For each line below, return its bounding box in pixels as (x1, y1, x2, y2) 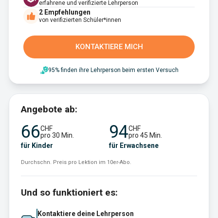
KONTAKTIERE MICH (75, 42, 143, 51)
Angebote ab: (21, 104, 77, 115)
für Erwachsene (109, 142, 159, 149)
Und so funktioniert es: (21, 187, 118, 198)
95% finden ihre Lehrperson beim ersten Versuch (48, 67, 179, 73)
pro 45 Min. (128, 131, 162, 139)
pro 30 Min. (40, 131, 74, 139)
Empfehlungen (44, 8, 91, 16)
